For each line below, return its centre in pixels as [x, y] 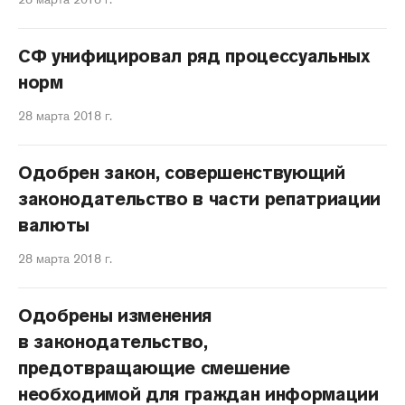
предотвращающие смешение [155, 368]
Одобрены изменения [115, 316]
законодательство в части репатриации [200, 199]
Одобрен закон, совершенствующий [182, 173]
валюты [54, 225]
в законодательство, [113, 342]
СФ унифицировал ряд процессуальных [194, 56]
